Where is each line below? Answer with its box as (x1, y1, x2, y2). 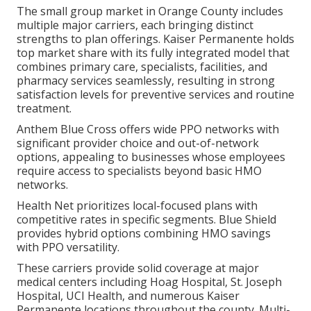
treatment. (17, 100, 72, 116)
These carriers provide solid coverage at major (17, 260, 259, 276)
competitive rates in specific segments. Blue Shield (17, 211, 276, 227)
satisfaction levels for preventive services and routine (17, 86, 294, 102)
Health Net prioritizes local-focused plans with (17, 197, 258, 213)
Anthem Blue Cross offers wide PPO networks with (17, 121, 279, 137)
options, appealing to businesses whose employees (17, 149, 285, 165)
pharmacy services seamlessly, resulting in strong (17, 72, 275, 88)
